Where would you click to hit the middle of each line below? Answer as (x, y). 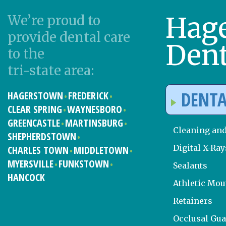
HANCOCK (26, 177)
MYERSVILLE (31, 163)
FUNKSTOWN (84, 163)
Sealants (190, 165)
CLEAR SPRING (35, 109)
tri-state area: (51, 70)
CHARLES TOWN (38, 150)
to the (26, 53)
